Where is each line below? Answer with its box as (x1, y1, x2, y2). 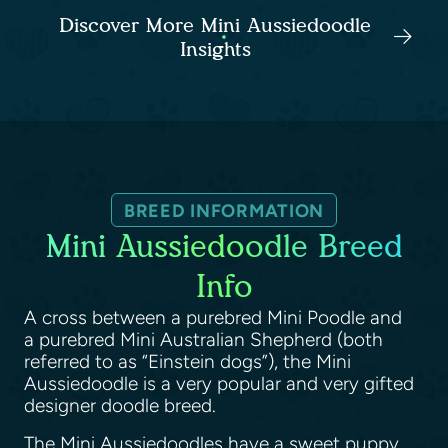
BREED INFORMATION (123, 199, 325, 222)
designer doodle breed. (24, 393, 226, 417)
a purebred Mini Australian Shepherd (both (24, 327, 383, 351)
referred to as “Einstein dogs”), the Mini (24, 349, 351, 373)
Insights (179, 36, 251, 61)
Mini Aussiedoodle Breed (45, 227, 403, 265)
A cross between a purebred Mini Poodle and (24, 305, 402, 329)
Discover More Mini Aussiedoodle (59, 12, 371, 37)
